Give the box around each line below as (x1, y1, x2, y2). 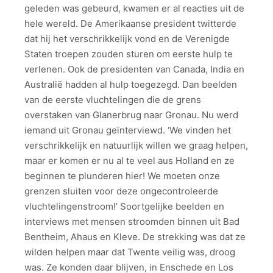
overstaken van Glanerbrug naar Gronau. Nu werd (24, 109, 238, 121)
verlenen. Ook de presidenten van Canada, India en (24, 63, 244, 76)
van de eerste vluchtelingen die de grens (24, 94, 201, 106)
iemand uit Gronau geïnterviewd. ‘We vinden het (24, 124, 231, 136)
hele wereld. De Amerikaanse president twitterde (24, 18, 236, 30)
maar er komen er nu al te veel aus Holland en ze (24, 155, 235, 167)
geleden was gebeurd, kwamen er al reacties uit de (24, 2, 244, 15)
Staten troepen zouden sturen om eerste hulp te (24, 48, 233, 60)
